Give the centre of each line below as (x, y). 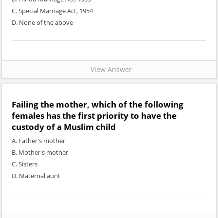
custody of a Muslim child (64, 127)
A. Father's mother (38, 141)
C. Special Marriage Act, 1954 (52, 11)
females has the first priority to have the (94, 116)
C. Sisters (25, 164)
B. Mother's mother (40, 152)
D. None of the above (42, 22)
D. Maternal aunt (36, 176)
